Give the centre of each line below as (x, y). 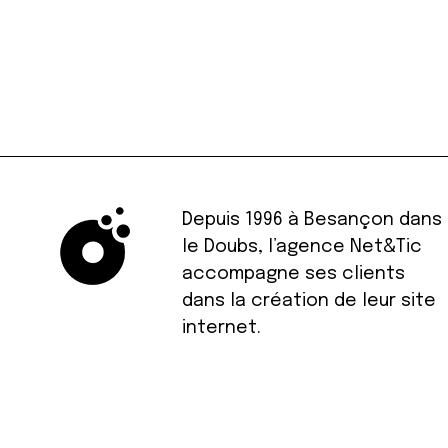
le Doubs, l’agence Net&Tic (302, 247)
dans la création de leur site (309, 301)
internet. (222, 328)
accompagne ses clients (294, 274)
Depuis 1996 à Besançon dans (312, 220)
